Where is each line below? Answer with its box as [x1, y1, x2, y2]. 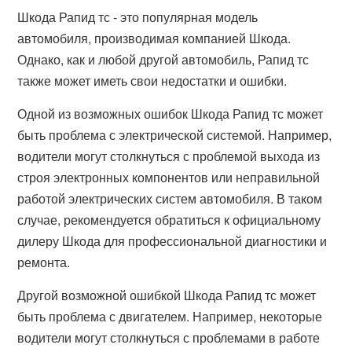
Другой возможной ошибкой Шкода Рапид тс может [17, 286, 317, 304]
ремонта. [17, 253, 71, 271]
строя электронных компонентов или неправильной [17, 168, 321, 186]
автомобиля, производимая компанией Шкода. [17, 29, 291, 47]
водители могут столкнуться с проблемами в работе [17, 328, 321, 346]
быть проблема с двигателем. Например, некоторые [17, 307, 323, 325]
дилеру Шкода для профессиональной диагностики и [17, 232, 328, 250]
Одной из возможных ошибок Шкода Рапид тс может [17, 104, 324, 123]
